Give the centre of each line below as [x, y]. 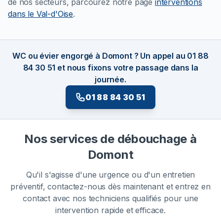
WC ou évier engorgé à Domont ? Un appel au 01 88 [110, 56]
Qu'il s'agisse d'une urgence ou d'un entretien [110, 175]
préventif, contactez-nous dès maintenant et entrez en [110, 187]
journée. [110, 80]
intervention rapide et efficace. [110, 210]
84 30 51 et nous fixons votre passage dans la [110, 68]
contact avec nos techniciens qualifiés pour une [110, 199]
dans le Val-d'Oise [41, 14]
